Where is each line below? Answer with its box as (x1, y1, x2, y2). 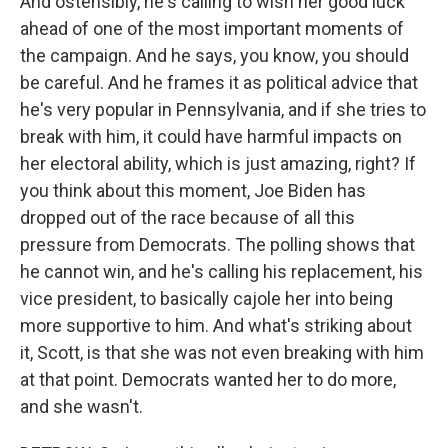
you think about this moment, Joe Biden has (20, 180, 366, 201)
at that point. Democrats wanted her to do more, (20, 369, 396, 390)
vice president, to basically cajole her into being (20, 288, 393, 309)
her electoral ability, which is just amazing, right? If (20, 153, 416, 174)
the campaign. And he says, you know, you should (20, 45, 409, 66)
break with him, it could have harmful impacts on (20, 126, 402, 147)
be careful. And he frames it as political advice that (20, 72, 418, 93)
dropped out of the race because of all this (20, 207, 355, 228)
